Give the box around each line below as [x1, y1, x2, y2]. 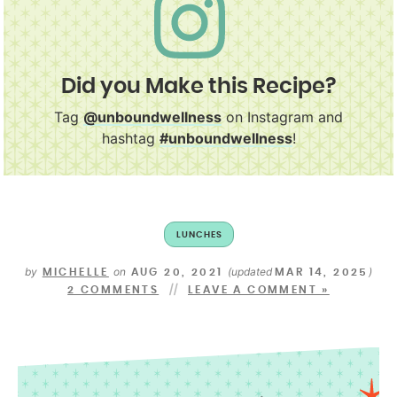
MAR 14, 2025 [274, 266, 369, 277]
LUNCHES [175, 230, 222, 239]
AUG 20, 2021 [126, 266, 228, 277]
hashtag [101, 128, 160, 147]
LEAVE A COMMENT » [188, 284, 330, 295]
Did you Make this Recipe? [61, 75, 336, 97]
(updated [227, 264, 275, 278]
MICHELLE [42, 266, 109, 277]
